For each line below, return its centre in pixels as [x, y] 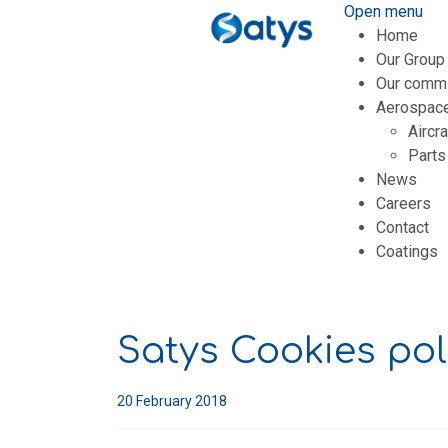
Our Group [410, 59]
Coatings [406, 251]
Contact [402, 227]
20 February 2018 [172, 401]
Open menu [383, 11]
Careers [403, 203]
